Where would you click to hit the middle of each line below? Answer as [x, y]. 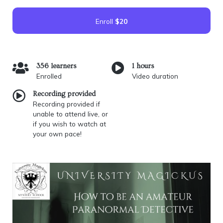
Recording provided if [66, 104]
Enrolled [49, 76]
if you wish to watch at [69, 124]
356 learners [56, 66]
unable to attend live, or [70, 114]
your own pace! [57, 134]
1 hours [143, 66]
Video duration [155, 76]
